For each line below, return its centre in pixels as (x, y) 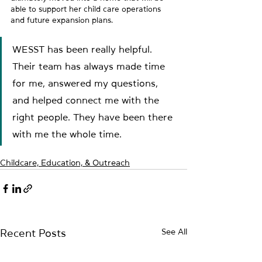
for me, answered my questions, (87, 83)
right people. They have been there (94, 117)
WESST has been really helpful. (84, 49)
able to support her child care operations (87, 9)
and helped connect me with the (87, 100)
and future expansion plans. (62, 20)
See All (174, 231)
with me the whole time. (67, 134)
